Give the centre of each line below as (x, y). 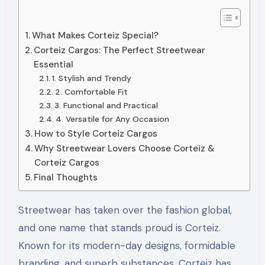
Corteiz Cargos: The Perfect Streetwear (119, 50)
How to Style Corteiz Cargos (96, 133)
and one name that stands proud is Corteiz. (119, 227)
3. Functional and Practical (106, 105)
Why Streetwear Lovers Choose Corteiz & (124, 148)
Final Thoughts (65, 177)
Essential (53, 64)
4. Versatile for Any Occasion (112, 119)
